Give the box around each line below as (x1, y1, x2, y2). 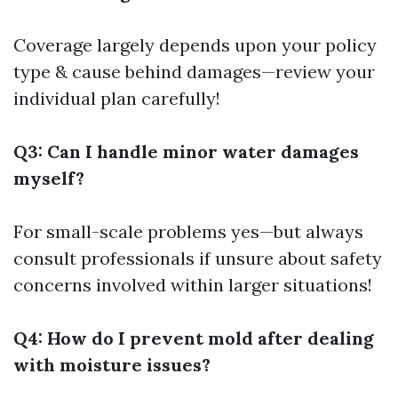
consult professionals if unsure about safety (13, 247, 382, 269)
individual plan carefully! (13, 87, 220, 109)
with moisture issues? (13, 354, 211, 376)
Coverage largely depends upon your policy (13, 34, 377, 56)
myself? (13, 167, 84, 189)
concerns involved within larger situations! (13, 274, 372, 296)
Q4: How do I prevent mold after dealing (13, 327, 374, 349)
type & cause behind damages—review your (13, 60, 375, 83)
